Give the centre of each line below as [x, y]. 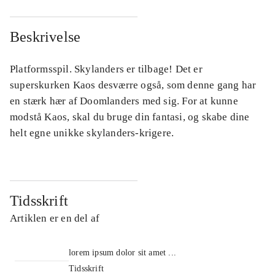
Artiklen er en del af [55, 219]
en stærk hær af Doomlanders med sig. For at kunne [124, 101]
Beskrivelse [45, 37]
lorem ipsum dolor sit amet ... [122, 253]
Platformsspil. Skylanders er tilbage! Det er [106, 69]
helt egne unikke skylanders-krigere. [92, 133]
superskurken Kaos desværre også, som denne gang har [133, 85]
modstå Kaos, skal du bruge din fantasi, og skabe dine [130, 117]
